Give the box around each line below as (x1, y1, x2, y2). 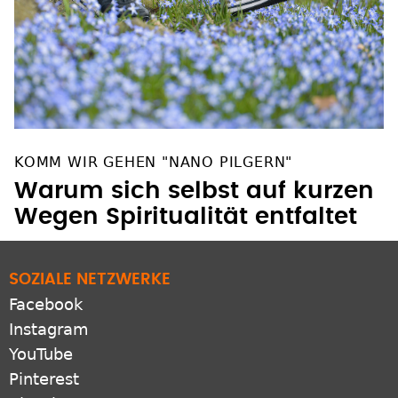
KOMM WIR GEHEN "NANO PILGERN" (14, 136, 293, 154)
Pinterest (9, 352, 79, 371)
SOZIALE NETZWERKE (9, 254, 171, 271)
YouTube (9, 327, 73, 346)
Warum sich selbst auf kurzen (14, 162, 374, 186)
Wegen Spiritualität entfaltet (14, 187, 357, 211)
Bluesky (9, 377, 69, 396)
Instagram (9, 302, 89, 322)
